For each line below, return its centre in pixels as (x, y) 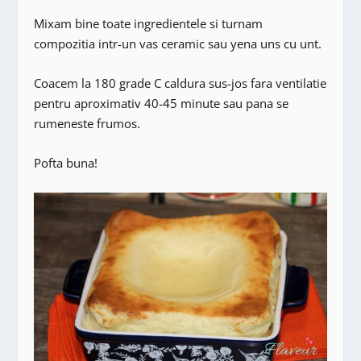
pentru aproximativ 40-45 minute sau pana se (162, 103)
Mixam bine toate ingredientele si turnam (149, 23)
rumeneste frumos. (87, 123)
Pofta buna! (66, 162)
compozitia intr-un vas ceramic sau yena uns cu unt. (178, 43)
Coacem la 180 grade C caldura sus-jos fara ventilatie (180, 83)
